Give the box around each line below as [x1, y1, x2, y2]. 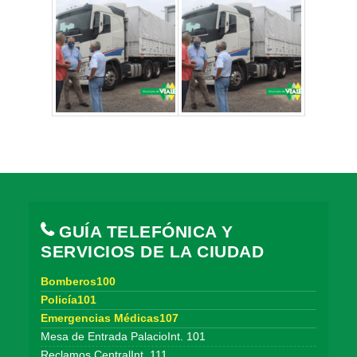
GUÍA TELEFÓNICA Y [53, 222, 233, 241]
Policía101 [41, 294, 96, 306]
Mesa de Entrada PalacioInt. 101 [41, 331, 206, 343]
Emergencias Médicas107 [41, 312, 178, 324]
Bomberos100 [41, 276, 116, 288]
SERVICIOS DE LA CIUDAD [41, 242, 264, 261]
